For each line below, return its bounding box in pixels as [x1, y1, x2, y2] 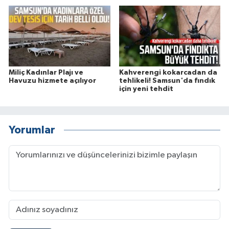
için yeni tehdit [119, 85, 173, 93]
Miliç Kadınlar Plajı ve [9, 69, 83, 77]
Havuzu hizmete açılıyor [9, 77, 96, 85]
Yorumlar [9, 124, 55, 135]
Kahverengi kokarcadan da [119, 69, 217, 77]
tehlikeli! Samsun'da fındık [119, 77, 215, 85]
